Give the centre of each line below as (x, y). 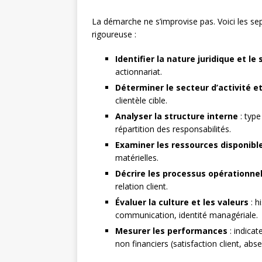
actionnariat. (139, 72)
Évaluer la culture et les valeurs (182, 202)
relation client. (142, 187)
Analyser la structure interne (177, 116)
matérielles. (137, 158)
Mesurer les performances (171, 231)
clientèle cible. (141, 101)
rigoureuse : (114, 35)
